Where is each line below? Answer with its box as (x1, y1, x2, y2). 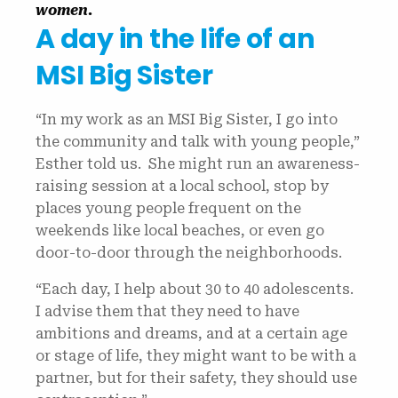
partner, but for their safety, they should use (36, 370, 357, 386)
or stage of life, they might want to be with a (36, 347, 356, 364)
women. (36, 2, 92, 19)
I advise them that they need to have (36, 303, 299, 320)
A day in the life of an (36, 20, 315, 58)
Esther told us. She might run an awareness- (36, 155, 360, 172)
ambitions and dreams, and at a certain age (36, 325, 347, 342)
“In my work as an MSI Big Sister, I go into (36, 111, 338, 128)
